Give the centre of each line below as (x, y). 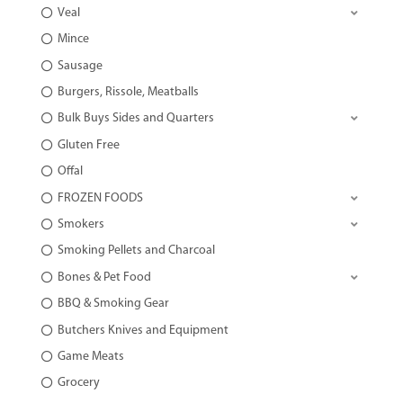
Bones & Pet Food (104, 277)
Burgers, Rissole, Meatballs (128, 93)
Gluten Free (88, 145)
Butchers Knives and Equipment (143, 330)
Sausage (80, 66)
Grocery (78, 383)
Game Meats (90, 356)
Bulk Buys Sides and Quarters (135, 119)
